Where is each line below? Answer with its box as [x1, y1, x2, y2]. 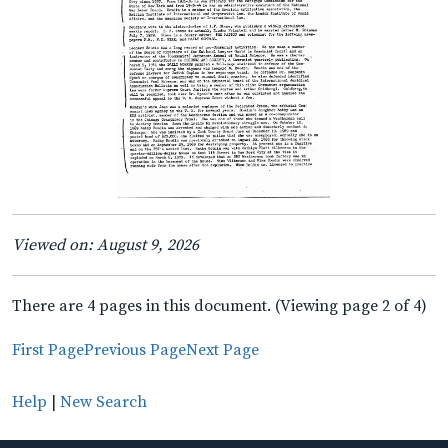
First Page [12, 339, 84, 360]
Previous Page [84, 339, 186, 360]
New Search [60, 391, 147, 412]
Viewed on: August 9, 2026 [12, 234, 199, 255]
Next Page [186, 339, 259, 360]
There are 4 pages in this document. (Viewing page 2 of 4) [12, 295, 427, 316]
